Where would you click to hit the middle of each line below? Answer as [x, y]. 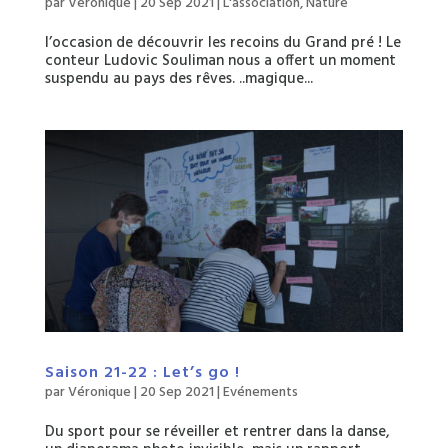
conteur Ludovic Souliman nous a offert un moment [220, 61]
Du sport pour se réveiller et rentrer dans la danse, [217, 431]
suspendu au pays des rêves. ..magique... [178, 79]
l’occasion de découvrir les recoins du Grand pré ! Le [222, 43]
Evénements [260, 392]
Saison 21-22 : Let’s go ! [142, 372]
